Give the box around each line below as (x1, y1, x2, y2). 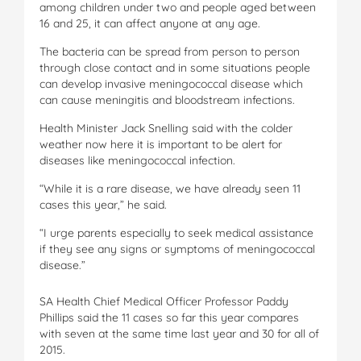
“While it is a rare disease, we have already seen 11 (39, 180, 301, 196)
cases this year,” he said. (39, 197, 167, 212)
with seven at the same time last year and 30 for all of (39, 326, 319, 341)
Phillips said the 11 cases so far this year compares (39, 309, 299, 325)
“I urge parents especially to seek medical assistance (39, 225, 313, 240)
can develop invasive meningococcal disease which (39, 76, 303, 91)
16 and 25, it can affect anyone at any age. (39, 15, 260, 31)
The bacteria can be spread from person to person (39, 44, 300, 59)
